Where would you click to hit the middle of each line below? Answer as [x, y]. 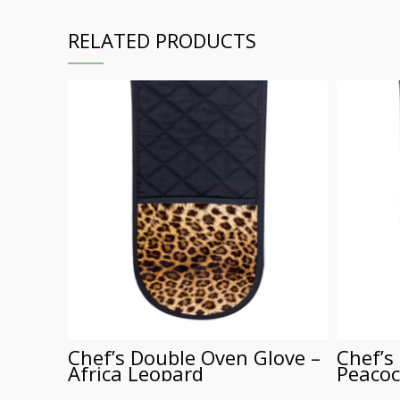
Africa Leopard [136, 373]
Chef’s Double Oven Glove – [194, 357]
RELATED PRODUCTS [162, 41]
